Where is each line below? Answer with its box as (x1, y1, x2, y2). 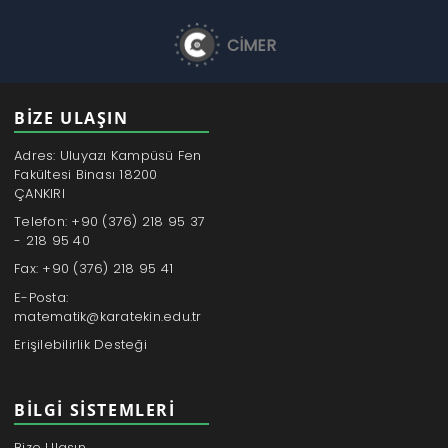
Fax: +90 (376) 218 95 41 (14, 259, 174, 279)
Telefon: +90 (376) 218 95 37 (14, 212, 206, 232)
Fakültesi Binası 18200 (14, 164, 158, 184)
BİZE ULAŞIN (14, 107, 129, 130)
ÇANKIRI (14, 183, 65, 203)
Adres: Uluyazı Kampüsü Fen (14, 145, 202, 165)
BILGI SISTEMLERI (14, 399, 176, 422)
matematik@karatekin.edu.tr (14, 306, 202, 326)
